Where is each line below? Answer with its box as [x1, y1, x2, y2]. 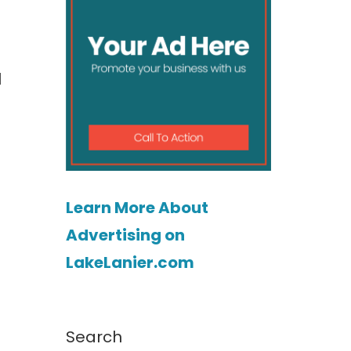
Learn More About [65, 197, 208, 219]
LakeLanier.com [65, 251, 194, 274]
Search [65, 326, 122, 349]
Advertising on [65, 224, 185, 247]
